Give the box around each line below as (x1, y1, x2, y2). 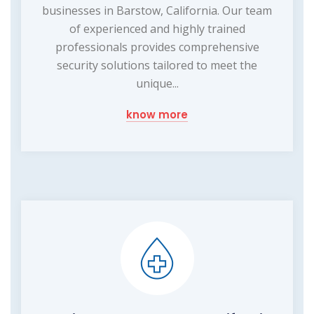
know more (126, 107, 188, 123)
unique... (135, 76, 179, 92)
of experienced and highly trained (69, 21, 245, 37)
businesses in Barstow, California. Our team (42, 3, 272, 19)
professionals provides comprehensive (55, 39, 259, 55)
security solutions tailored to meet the (57, 57, 257, 74)
